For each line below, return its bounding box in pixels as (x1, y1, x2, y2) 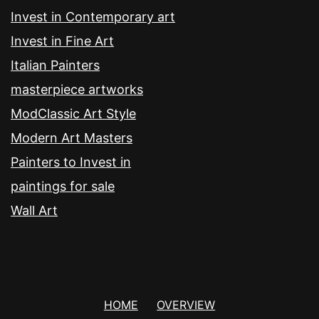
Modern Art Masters (11, 130, 132, 146)
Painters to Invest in (11, 155, 131, 170)
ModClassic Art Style (11, 106, 136, 122)
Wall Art (11, 203, 58, 219)
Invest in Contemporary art (11, 9, 175, 25)
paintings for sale (11, 179, 115, 194)
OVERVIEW (157, 297, 216, 312)
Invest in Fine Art (11, 33, 114, 49)
